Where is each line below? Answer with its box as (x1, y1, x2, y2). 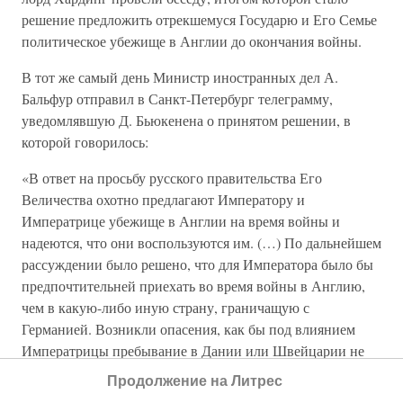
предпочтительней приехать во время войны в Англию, (22, 276, 365, 295)
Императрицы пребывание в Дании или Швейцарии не (22, 341, 364, 360)
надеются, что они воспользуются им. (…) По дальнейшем (22, 233, 381, 252)
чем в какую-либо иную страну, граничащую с (22, 298, 309, 317)
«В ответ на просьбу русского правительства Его (22, 168, 322, 187)
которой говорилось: (22, 132, 148, 151)
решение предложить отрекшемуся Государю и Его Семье (22, 10, 377, 29)
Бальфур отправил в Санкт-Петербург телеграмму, (22, 89, 333, 108)
